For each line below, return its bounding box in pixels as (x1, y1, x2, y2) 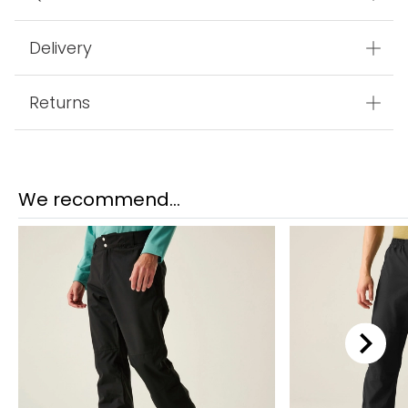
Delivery (29, 36, 92, 60)
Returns (29, 91, 90, 115)
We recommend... (18, 187, 180, 213)
